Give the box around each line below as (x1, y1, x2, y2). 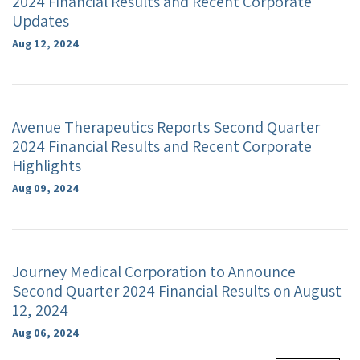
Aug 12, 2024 (12, 36, 79, 51)
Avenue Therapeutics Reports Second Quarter (12, 117, 320, 137)
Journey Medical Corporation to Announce (12, 261, 296, 282)
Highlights (12, 155, 81, 176)
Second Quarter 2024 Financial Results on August (12, 280, 342, 301)
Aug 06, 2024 (12, 325, 79, 340)
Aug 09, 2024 (12, 181, 79, 195)
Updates (12, 10, 69, 31)
